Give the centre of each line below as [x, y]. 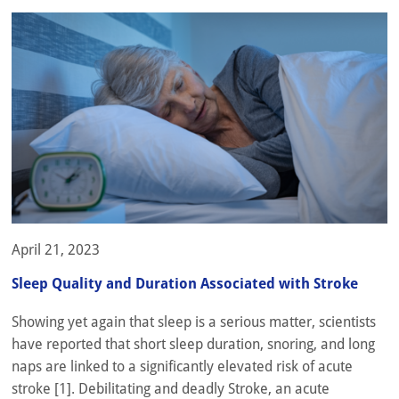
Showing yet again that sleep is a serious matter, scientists [194, 322]
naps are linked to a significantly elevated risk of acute [182, 366]
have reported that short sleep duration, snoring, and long [193, 344]
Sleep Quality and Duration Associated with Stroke [185, 283]
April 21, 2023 [56, 250]
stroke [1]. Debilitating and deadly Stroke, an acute [171, 388]
